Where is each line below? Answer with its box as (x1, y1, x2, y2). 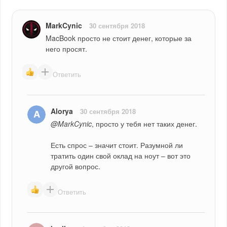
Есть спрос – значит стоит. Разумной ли (51, 139, 183, 150)
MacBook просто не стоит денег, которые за (46, 32, 192, 43)
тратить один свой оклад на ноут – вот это (51, 150, 191, 161)
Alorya (51, 105, 73, 116)
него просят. (46, 43, 88, 54)
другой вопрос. (51, 161, 101, 171)
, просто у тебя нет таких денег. (92, 118, 198, 129)
